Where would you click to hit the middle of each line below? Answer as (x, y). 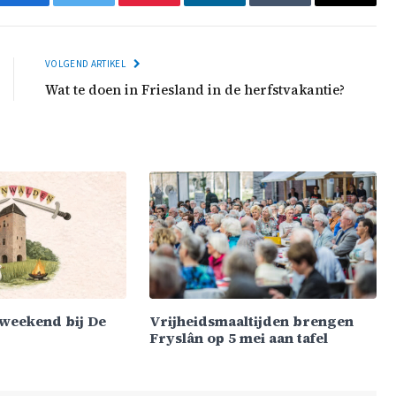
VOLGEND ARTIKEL (87, 64)
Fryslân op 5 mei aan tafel (239, 337)
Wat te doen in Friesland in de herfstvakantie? (195, 89)
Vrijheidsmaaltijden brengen (252, 320)
